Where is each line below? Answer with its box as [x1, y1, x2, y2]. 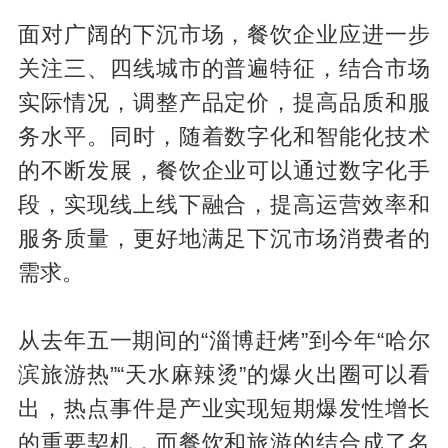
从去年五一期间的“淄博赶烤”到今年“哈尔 [17, 328, 431, 353]
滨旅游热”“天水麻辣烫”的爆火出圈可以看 [17, 362, 431, 387]
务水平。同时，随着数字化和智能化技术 [17, 124, 431, 149]
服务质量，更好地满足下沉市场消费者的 [17, 226, 431, 251]
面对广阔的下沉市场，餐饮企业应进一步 [17, 22, 431, 47]
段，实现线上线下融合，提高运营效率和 [17, 192, 431, 217]
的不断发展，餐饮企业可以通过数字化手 [17, 158, 431, 183]
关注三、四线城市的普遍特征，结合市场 [17, 56, 431, 81]
